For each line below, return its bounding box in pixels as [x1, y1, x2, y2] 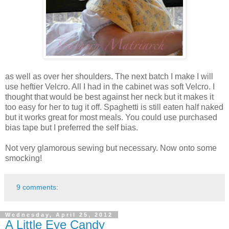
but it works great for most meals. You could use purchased [5, 112, 217, 122]
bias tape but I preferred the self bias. [5, 123, 138, 132]
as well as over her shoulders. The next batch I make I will [5, 72, 213, 81]
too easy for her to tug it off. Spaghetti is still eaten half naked [5, 102, 223, 111]
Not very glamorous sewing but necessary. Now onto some [5, 143, 217, 152]
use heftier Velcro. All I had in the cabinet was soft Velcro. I [5, 82, 215, 91]
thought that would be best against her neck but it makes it [5, 92, 214, 101]
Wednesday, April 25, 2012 [5, 211, 113, 218]
